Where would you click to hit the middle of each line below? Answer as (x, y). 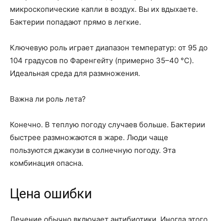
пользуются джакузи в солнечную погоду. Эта (93, 150)
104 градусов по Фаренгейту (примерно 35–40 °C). (102, 60)
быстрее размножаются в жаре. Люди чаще (89, 137)
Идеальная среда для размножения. (75, 73)
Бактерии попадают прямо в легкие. (75, 22)
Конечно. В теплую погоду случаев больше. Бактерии (108, 125)
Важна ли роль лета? (48, 99)
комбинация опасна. (47, 163)
